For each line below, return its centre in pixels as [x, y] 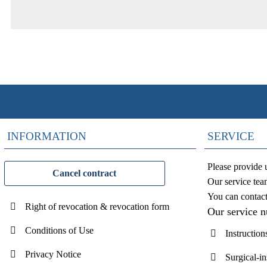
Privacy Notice [53, 254]
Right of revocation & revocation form [97, 207]
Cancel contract [85, 173]
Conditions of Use [59, 230]
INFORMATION [46, 136]
